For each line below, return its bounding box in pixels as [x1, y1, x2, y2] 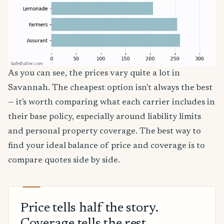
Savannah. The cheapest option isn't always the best [8, 83, 212, 92]
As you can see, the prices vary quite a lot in [8, 68, 180, 78]
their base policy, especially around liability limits [8, 112, 201, 121]
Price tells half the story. [20, 202, 158, 215]
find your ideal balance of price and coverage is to [8, 141, 205, 150]
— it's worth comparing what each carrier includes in [8, 97, 215, 107]
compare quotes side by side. [8, 155, 120, 165]
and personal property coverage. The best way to [8, 126, 201, 136]
